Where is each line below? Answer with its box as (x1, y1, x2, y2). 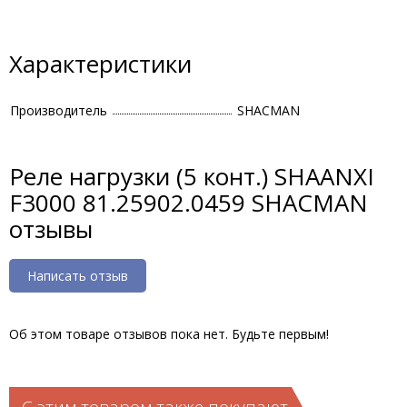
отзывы (9, 213, 93, 245)
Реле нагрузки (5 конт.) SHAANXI (9, 160, 374, 193)
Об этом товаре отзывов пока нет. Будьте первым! (9, 325, 329, 342)
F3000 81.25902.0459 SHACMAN (9, 186, 368, 219)
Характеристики (9, 47, 192, 80)
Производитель (10, 102, 107, 119)
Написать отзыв (27, 267, 128, 284)
